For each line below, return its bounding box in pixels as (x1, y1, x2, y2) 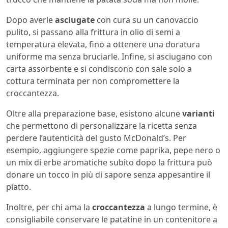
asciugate (55, 14, 95, 25)
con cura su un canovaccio (95, 14, 198, 25)
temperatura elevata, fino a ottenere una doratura (6, 38, 200, 50)
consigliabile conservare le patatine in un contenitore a (6, 213, 217, 225)
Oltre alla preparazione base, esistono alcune (6, 107, 182, 119)
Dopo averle (6, 14, 55, 25)
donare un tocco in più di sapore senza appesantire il (6, 168, 210, 180)
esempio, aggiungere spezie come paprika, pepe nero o (6, 144, 220, 156)
